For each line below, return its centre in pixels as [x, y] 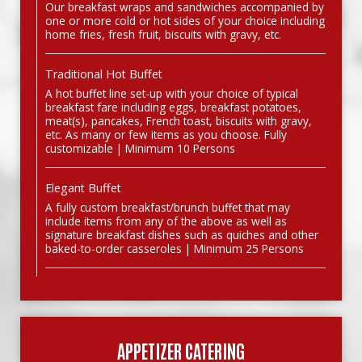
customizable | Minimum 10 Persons [140, 148]
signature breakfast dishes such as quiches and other [182, 235]
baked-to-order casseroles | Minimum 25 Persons [175, 248]
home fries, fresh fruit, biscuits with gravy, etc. [163, 34]
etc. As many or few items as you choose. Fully [166, 135]
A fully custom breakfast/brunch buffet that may [168, 207]
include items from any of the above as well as [166, 221]
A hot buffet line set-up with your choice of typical [172, 93]
